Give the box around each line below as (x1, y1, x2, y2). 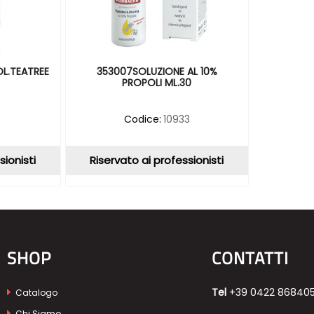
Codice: (124, 112, 162, 127)
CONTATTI (211, 245, 289, 271)
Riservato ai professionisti (90, 153, 224, 168)
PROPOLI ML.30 (122, 76, 192, 90)
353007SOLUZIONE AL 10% (96, 64, 217, 79)
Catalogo (13, 287, 57, 299)
